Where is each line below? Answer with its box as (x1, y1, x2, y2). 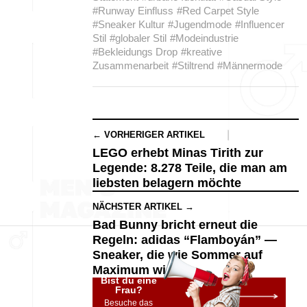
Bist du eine (100, 275, 157, 286)
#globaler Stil (110, 32, 167, 44)
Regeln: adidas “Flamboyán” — (93, 233, 277, 247)
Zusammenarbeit (93, 60, 169, 71)
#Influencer (235, 19, 284, 30)
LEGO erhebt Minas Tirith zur (93, 146, 263, 160)
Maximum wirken (93, 263, 192, 277)
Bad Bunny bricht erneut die (93, 218, 258, 232)
